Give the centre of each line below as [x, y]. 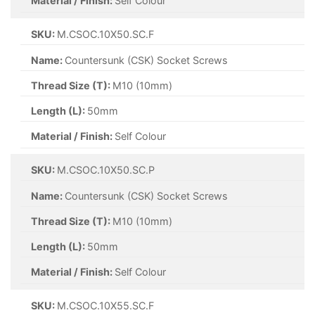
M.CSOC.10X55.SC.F [106, 306]
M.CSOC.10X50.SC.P [106, 170]
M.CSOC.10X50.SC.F [106, 34]
